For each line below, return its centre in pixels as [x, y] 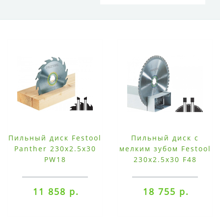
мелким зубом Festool [165, 149]
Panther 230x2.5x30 [55, 149]
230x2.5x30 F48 [165, 160]
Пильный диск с [165, 138]
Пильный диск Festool [55, 138]
